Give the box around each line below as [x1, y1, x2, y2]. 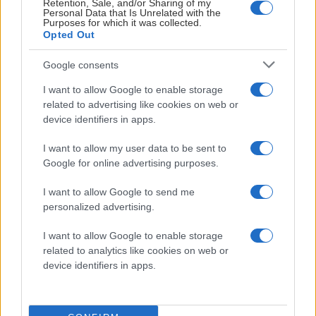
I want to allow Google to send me [43, 186, 195, 197]
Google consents [43, 59, 119, 71]
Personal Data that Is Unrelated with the [43, 7, 221, 18]
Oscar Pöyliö [16, 189, 87, 210]
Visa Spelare [89, 88, 159, 102]
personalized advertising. [43, 201, 154, 212]
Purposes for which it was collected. [43, 17, 202, 28]
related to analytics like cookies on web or [43, 245, 229, 256]
